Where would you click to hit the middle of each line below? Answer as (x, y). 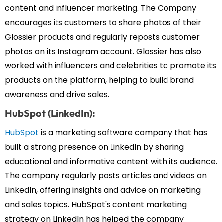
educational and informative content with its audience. (111, 162)
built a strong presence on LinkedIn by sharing (94, 147)
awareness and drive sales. (57, 95)
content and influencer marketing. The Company (101, 8)
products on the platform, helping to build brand (99, 80)
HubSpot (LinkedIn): (51, 113)
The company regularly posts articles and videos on (106, 176)
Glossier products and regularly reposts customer (102, 37)
